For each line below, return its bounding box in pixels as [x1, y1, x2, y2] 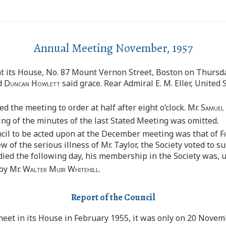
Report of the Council [71, 191, 155, 204]
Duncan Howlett [4, 78, 60, 89]
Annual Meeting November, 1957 [33, 40, 193, 56]
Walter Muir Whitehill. [23, 163, 100, 175]
